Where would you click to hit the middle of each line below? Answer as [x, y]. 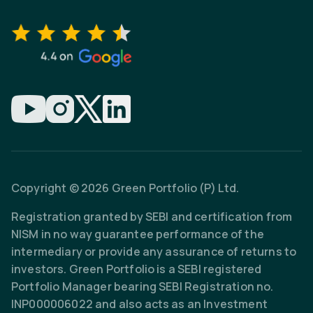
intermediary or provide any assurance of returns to [154, 252]
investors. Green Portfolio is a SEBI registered [137, 269]
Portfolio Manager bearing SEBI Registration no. [143, 287]
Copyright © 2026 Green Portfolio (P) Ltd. [125, 188]
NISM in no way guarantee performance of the [138, 234]
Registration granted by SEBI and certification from [152, 217]
